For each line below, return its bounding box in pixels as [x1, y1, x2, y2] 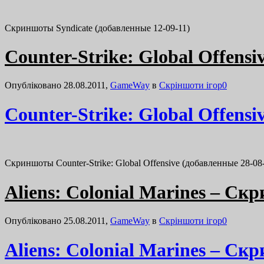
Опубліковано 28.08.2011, [5, 80, 110, 91]
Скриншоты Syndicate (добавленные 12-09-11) [5, 22, 194, 33]
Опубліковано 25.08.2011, [5, 216, 110, 226]
